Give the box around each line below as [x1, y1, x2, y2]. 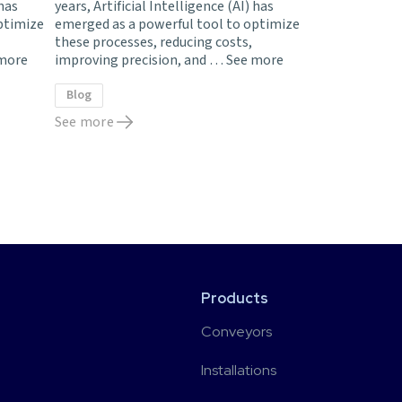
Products [200, 289, 268, 309]
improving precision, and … [55, 50, 226, 71]
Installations [200, 361, 276, 380]
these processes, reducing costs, [55, 32, 252, 53]
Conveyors [200, 322, 272, 342]
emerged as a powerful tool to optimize [55, 14, 300, 35]
